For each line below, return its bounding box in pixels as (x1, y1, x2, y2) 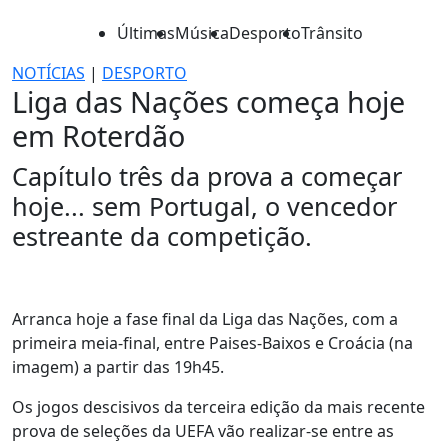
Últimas (117, 22, 175, 44)
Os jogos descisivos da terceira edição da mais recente (12, 396, 425, 418)
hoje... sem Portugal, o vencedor (12, 189, 397, 223)
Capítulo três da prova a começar (12, 159, 402, 193)
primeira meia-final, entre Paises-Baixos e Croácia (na (12, 332, 413, 354)
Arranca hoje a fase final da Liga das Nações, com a (12, 308, 398, 330)
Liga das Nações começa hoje (12, 82, 405, 121)
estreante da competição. (12, 219, 312, 253)
